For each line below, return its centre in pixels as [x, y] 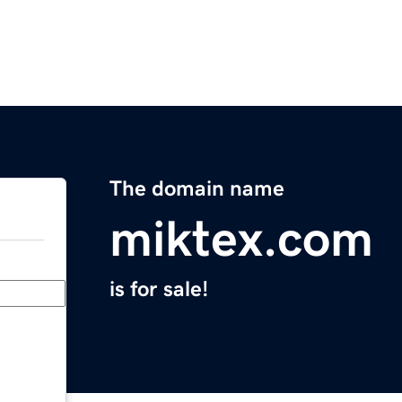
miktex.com [241, 239]
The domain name [197, 189]
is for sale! [159, 289]
